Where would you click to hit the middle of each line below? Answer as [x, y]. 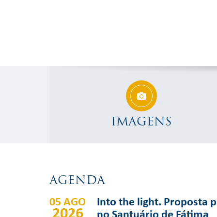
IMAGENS [141, 121]
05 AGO [68, 201]
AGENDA [77, 180]
